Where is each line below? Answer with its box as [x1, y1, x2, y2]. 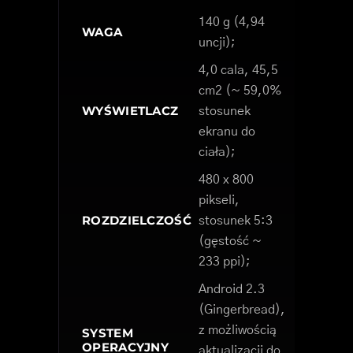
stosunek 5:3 [199, 214, 273, 227]
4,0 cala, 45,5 [199, 63, 278, 76]
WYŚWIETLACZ [82, 102, 179, 118]
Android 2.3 [199, 282, 265, 295]
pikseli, [199, 193, 240, 206]
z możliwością [199, 323, 277, 336]
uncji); [199, 35, 236, 49]
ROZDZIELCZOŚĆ [82, 212, 191, 228]
